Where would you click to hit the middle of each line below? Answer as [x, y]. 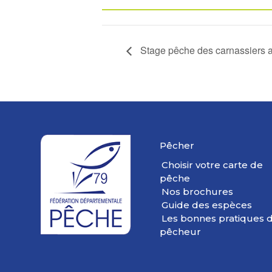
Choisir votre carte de [212, 165]
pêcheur [181, 232]
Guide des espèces [207, 205]
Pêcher [177, 146]
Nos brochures [198, 192]
